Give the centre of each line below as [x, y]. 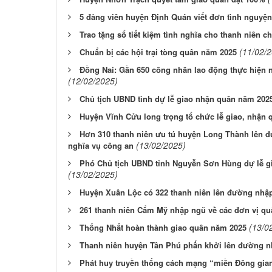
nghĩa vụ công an [101, 145]
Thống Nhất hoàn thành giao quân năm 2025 [163, 227]
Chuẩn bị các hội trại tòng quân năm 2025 [158, 52]
